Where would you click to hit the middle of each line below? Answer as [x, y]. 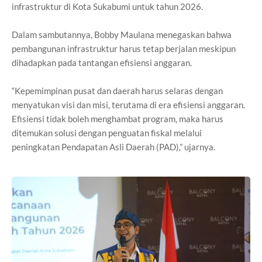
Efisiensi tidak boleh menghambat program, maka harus [118, 119]
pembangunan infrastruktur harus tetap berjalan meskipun [124, 49]
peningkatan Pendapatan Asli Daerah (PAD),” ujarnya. [113, 147]
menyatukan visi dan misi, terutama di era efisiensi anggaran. [128, 105]
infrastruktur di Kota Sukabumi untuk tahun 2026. [107, 7]
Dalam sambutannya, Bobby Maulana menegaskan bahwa [122, 35]
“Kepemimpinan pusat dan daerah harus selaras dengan [117, 91]
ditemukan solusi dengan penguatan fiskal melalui [107, 133]
